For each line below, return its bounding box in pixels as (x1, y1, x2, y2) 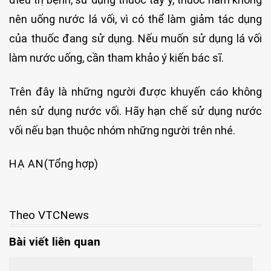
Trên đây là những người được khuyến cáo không (9, 85, 262, 98)
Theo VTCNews (9, 207, 89, 222)
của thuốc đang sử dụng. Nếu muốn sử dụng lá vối (9, 32, 262, 45)
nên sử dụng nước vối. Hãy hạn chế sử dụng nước (9, 104, 262, 117)
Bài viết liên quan (9, 234, 100, 249)
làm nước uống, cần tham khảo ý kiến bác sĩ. (9, 51, 224, 65)
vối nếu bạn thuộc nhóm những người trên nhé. (9, 123, 235, 137)
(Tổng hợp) (44, 157, 98, 171)
